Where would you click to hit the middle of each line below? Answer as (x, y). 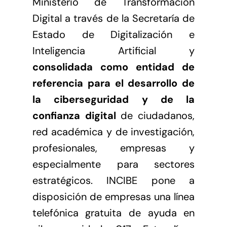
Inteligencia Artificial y (113, 50)
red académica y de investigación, (113, 131)
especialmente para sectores (113, 164)
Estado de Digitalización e (113, 34)
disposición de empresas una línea (113, 196)
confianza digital (77, 115)
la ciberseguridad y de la (113, 99)
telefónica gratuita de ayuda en (113, 213)
